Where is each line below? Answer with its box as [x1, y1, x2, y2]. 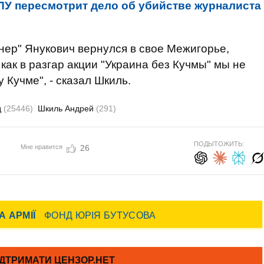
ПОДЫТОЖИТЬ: [193, 140, 244, 147]
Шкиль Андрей [38, 104, 96, 113]
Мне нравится [20, 143, 62, 150]
